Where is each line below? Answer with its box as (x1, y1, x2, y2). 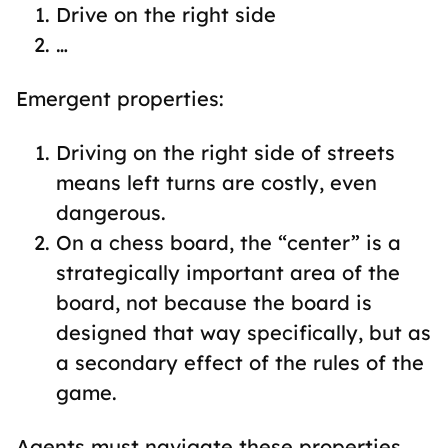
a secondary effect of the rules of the (56, 350, 424, 375)
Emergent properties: (16, 86, 224, 111)
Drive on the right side (56, 2, 276, 27)
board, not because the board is (56, 290, 372, 315)
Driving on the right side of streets (56, 140, 395, 165)
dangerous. (56, 200, 166, 225)
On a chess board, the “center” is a (56, 230, 401, 255)
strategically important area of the (56, 260, 400, 285)
